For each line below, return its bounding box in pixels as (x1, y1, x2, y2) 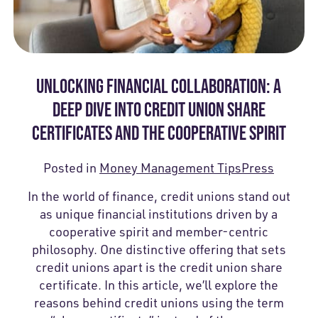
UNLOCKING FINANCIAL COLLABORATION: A (36, 74, 282, 97)
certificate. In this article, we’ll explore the (39, 276, 279, 292)
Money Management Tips (99, 159, 242, 175)
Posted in (43, 159, 100, 175)
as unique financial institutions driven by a (40, 205, 278, 221)
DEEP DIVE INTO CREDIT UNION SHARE (52, 97, 265, 121)
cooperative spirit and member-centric (49, 223, 269, 239)
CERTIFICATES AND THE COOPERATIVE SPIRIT (31, 121, 286, 144)
